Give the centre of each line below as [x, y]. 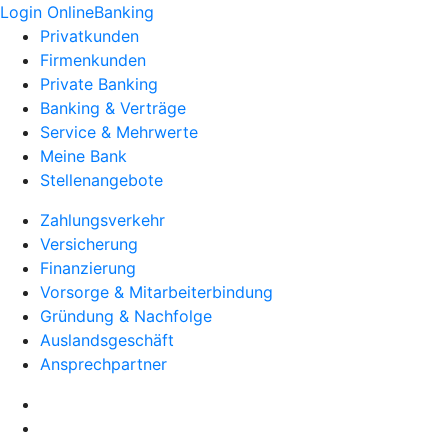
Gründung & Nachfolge [126, 316]
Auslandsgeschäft [107, 340]
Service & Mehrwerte [119, 132]
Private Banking [99, 84]
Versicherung [89, 244]
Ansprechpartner [103, 364]
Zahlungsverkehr [102, 220]
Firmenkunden [93, 60]
